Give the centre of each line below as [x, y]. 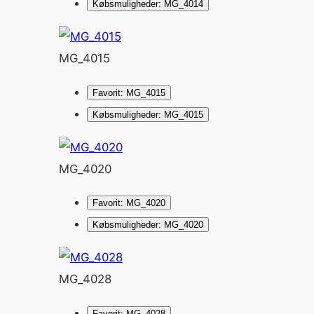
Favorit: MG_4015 [129, 93]
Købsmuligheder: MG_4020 [148, 225]
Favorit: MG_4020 [129, 203]
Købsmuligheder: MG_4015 [148, 114]
